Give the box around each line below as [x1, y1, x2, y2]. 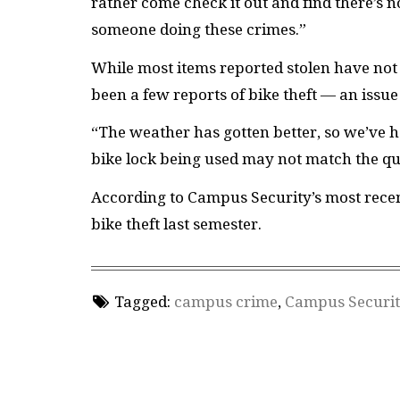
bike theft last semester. [91, 214, 262, 233]
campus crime [173, 293, 278, 312]
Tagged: [113, 293, 171, 312]
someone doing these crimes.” [91, 21, 306, 39]
